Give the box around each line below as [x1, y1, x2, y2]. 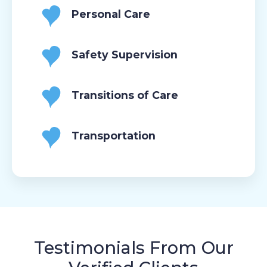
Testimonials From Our [33, 237, 234, 258]
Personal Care [72, 7, 150, 20]
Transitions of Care [72, 88, 178, 101]
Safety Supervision [72, 48, 178, 61]
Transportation [72, 129, 156, 142]
